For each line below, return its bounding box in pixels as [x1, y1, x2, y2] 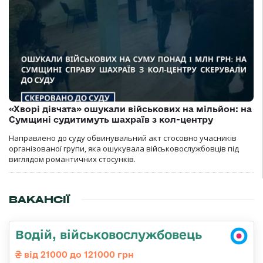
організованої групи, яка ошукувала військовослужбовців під [9, 143, 239, 154]
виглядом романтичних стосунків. [9, 154, 136, 165]
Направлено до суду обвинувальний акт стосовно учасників [9, 133, 237, 144]
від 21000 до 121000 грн [22, 249, 134, 260]
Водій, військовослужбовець [15, 227, 202, 242]
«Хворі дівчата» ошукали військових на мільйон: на [9, 104, 252, 114]
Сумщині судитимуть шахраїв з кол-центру [9, 114, 213, 125]
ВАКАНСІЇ [9, 193, 70, 207]
